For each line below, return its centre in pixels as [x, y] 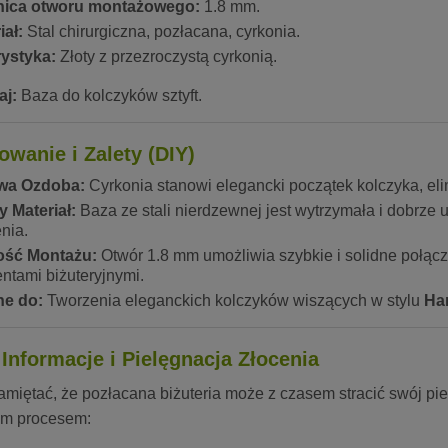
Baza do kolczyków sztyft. [109, 96]
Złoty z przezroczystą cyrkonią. [166, 57]
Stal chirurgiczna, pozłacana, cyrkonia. [161, 32]
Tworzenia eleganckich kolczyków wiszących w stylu [233, 301]
